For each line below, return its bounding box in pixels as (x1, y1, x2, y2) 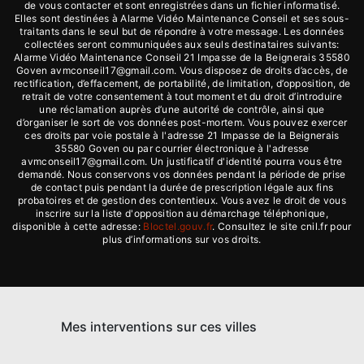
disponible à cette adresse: (12, 220, 144, 232)
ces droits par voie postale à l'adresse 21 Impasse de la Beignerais (24, 129, 340, 141)
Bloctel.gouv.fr (143, 220, 213, 232)
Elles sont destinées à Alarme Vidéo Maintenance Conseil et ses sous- (15, 12, 349, 24)
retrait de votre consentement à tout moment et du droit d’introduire (22, 90, 342, 102)
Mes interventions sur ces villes (60, 318, 257, 335)
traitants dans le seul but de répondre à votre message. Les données (19, 25, 344, 37)
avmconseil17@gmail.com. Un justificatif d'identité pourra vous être (21, 155, 343, 167)
